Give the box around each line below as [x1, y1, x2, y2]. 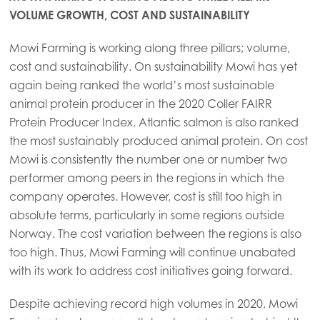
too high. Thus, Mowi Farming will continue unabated [9, 244, 296, 259]
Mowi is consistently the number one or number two [9, 151, 287, 166]
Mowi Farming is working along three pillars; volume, [9, 40, 290, 55]
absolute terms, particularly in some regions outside [9, 207, 284, 222]
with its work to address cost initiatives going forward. [9, 263, 292, 278]
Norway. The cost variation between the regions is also [9, 226, 301, 241]
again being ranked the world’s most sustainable [9, 77, 274, 92]
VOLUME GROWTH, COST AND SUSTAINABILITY [9, 7, 250, 22]
